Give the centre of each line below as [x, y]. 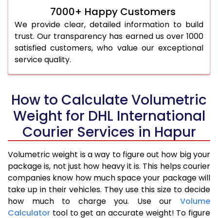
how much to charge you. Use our [94, 201]
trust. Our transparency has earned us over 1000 [109, 36]
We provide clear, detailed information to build [109, 24]
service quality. [43, 59]
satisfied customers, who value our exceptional [109, 48]
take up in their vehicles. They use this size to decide [109, 189]
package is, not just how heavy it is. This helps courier [109, 166]
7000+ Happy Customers [113, 11]
